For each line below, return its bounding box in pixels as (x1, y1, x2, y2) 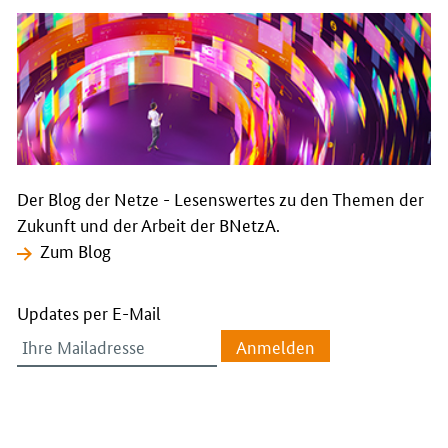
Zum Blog (40, 238, 112, 263)
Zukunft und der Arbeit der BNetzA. (17, 212, 280, 237)
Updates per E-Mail (17, 299, 161, 324)
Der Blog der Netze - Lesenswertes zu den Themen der (17, 186, 424, 211)
